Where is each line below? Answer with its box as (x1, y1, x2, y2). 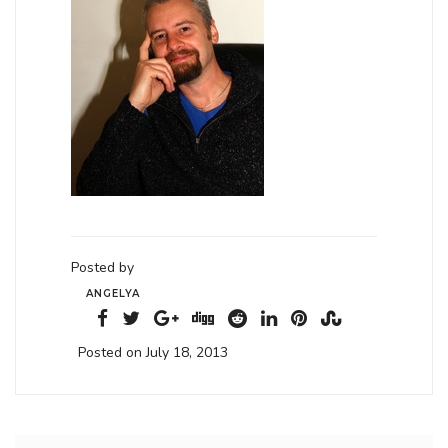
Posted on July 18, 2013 (78, 343, 228, 362)
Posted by (71, 258, 134, 277)
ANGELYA (86, 287, 141, 300)
